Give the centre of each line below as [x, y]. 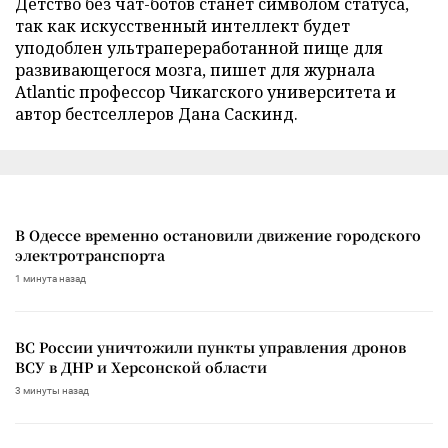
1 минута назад [50, 278]
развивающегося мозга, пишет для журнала [195, 69]
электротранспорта [90, 254]
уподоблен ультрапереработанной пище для [199, 47]
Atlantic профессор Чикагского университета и [205, 91]
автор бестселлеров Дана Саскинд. [156, 113]
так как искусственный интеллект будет [182, 25]
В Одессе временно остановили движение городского [218, 234]
